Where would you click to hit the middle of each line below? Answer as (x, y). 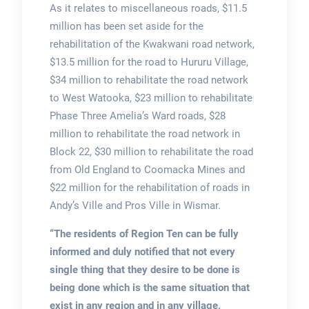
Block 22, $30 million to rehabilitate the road (151, 152)
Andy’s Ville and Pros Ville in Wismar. (135, 206)
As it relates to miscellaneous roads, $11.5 (148, 9)
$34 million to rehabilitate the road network (149, 80)
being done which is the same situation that (149, 288)
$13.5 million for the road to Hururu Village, (149, 62)
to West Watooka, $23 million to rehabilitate (151, 98)
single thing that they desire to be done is (144, 270)
